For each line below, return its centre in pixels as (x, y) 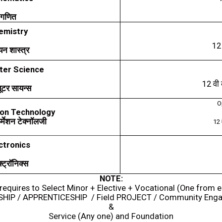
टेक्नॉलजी (32, 122)
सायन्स (21, 88)
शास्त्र (19, 50)
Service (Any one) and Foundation (111, 216)
